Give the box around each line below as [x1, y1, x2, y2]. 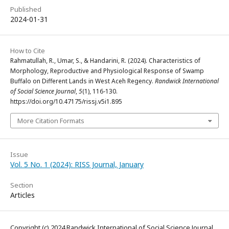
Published [10, 5, 41, 14]
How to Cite [10, 46, 45, 56]
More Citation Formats [17, 116, 84, 126]
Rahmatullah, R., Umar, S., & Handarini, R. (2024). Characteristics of [10, 56, 200, 65]
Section [10, 180, 33, 190]
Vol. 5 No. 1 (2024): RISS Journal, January [10, 159, 144, 170]
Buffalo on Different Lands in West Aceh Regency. [10, 77, 155, 86]
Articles [10, 190, 35, 200]
